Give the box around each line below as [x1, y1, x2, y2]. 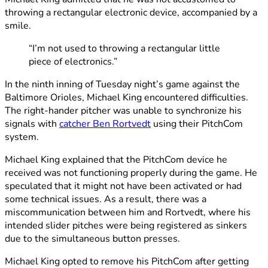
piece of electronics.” [29, 54, 117, 68]
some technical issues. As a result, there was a [5, 192, 206, 206]
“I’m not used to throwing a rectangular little [29, 41, 220, 55]
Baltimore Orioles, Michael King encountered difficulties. [5, 90, 248, 104]
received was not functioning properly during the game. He [5, 166, 257, 179]
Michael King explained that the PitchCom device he [5, 153, 227, 166]
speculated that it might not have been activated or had [5, 179, 242, 193]
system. [5, 130, 39, 144]
